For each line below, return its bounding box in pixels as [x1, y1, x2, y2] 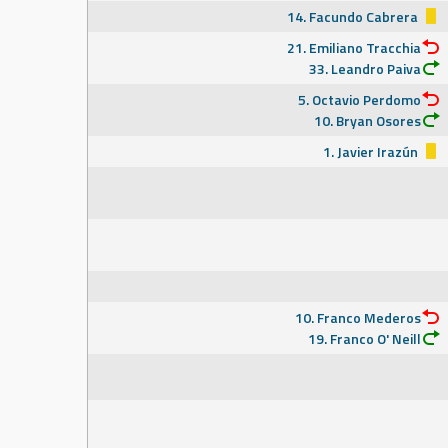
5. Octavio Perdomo [298, 89, 421, 110]
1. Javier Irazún [323, 141, 421, 162]
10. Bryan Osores [314, 110, 421, 131]
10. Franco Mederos [295, 307, 421, 328]
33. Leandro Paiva [309, 58, 421, 79]
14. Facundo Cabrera [287, 6, 421, 27]
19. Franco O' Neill [308, 328, 421, 349]
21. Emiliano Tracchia [287, 37, 421, 58]
